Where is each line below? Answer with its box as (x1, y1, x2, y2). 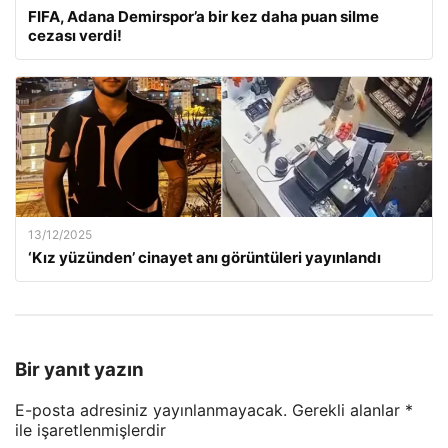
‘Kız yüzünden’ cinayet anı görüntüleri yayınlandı (28, 247, 381, 267)
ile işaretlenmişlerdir (15, 419, 166, 440)
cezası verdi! (28, 25, 122, 45)
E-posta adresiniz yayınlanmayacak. (15, 399, 287, 420)
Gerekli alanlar (292, 399, 405, 420)
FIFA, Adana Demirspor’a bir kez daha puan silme (28, 6, 379, 26)
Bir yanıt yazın (15, 358, 144, 382)
